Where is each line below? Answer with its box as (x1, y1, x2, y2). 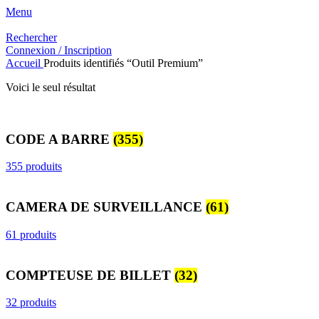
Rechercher (6, 31, 57, 43)
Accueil (6, 57, 43, 69)
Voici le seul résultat (6, 81, 95, 93)
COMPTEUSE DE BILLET (6, 267, 174, 283)
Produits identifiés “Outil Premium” (43, 57, 203, 69)
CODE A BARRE (6, 131, 113, 147)
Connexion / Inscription (6, 44, 112, 56)
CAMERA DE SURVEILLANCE (6, 199, 206, 215)
